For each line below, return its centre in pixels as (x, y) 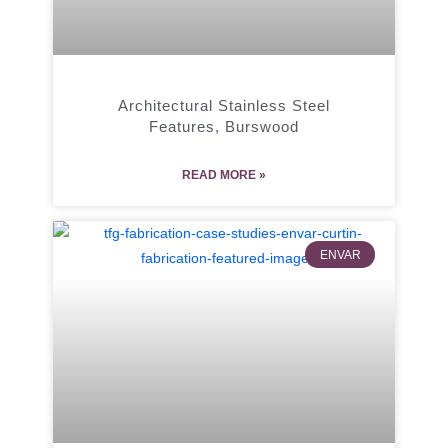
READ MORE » (224, 175)
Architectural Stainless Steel (224, 106)
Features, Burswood (224, 127)
